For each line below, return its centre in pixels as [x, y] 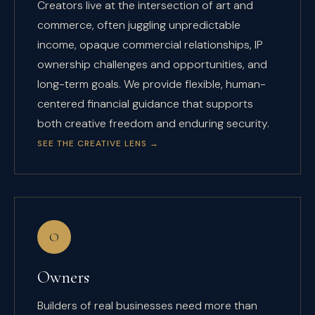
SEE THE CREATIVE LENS [92, 143]
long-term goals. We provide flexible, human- [152, 84]
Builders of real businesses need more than [147, 306]
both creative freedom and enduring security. [153, 123]
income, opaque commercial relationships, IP [150, 45]
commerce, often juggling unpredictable [139, 25]
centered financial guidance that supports [145, 104]
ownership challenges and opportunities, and [152, 64]
